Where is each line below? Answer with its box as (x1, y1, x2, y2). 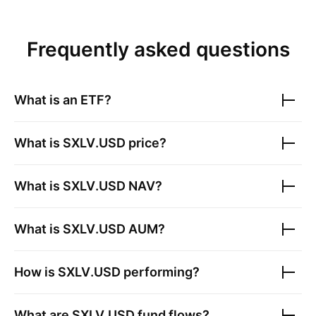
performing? (121, 265, 200, 279)
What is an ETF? (14, 92, 111, 107)
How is (14, 265, 58, 279)
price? (126, 135, 166, 150)
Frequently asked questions (26, 37, 290, 61)
